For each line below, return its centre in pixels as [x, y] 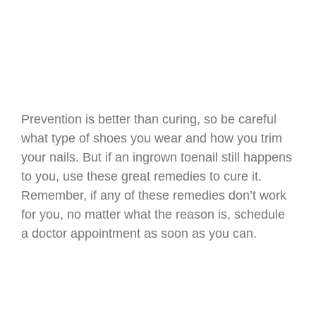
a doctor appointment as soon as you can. [139, 234]
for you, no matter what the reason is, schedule [153, 215]
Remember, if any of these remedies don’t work [154, 196]
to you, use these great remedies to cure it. [141, 177]
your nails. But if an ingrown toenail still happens [157, 158]
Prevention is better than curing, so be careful [149, 120]
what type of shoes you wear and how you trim [152, 139]
